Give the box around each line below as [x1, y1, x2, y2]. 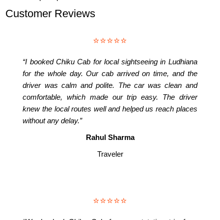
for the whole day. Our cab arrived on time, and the [23, 69, 197, 78]
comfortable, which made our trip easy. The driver [23, 93, 197, 102]
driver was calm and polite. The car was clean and [23, 81, 197, 90]
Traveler [97, 150, 123, 159]
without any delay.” [23, 116, 82, 125]
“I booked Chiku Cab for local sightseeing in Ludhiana [23, 57, 197, 66]
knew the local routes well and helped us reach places [23, 105, 197, 113]
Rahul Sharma [85, 133, 135, 142]
